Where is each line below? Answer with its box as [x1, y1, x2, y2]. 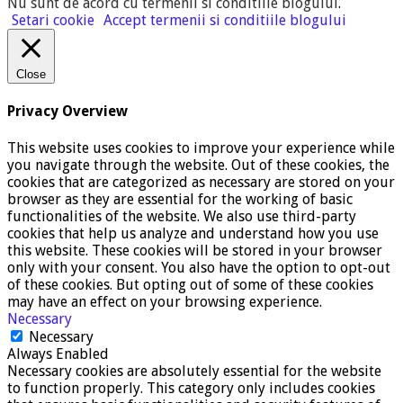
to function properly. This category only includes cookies [7, 379, 375, 397]
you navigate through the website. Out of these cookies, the [7, 156, 390, 174]
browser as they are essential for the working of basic [7, 190, 353, 208]
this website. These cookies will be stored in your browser [7, 241, 382, 259]
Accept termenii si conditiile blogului [103, 12, 346, 30]
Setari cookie [12, 12, 94, 30]
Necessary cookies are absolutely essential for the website [7, 362, 381, 380]
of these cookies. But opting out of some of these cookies [7, 275, 373, 293]
